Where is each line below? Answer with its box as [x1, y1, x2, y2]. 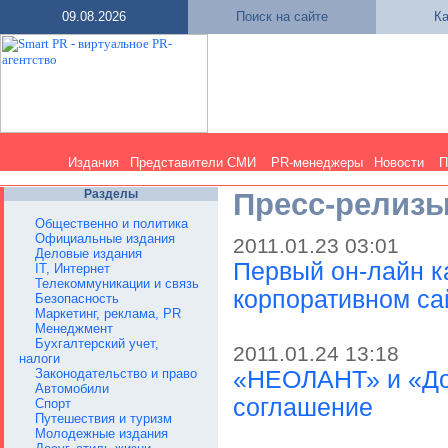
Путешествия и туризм [35, 411, 172, 426]
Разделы [84, 187, 138, 201]
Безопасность [35, 291, 119, 306]
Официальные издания [35, 231, 175, 246]
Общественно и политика [35, 216, 188, 231]
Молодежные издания [35, 426, 168, 441]
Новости [374, 155, 424, 170]
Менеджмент [35, 321, 113, 336]
